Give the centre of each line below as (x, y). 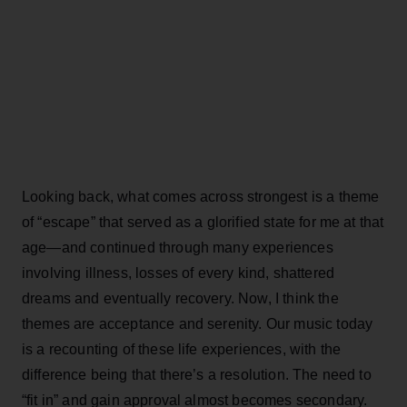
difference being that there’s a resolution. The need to (197, 374)
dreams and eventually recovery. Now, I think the (180, 298)
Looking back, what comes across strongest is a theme (201, 196)
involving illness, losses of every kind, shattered (179, 273)
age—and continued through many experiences (178, 247)
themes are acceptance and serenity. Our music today (198, 323)
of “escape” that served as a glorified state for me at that (203, 222)
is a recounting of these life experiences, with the (182, 349)
